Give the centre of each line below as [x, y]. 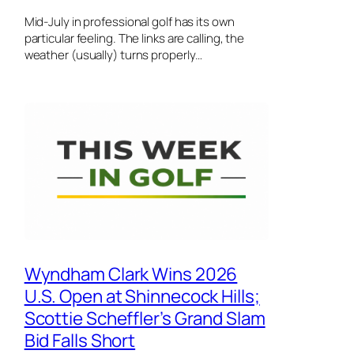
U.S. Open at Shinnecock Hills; [142, 296]
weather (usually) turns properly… [113, 55]
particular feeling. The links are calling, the [134, 39]
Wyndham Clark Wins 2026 [131, 274]
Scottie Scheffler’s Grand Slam [145, 318]
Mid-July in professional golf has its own [129, 22]
